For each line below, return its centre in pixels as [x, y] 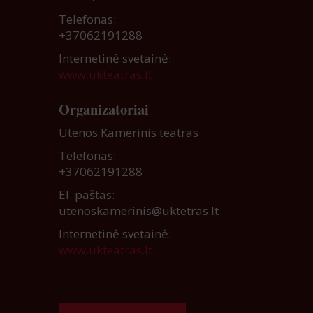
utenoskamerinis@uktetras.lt [139, 211]
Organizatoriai [104, 109]
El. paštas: [87, 195]
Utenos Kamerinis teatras [129, 133]
